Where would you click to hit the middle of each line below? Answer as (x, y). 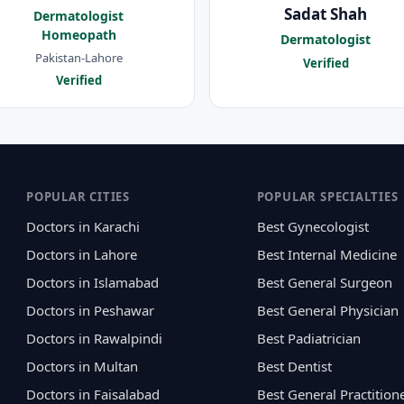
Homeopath (78, 35)
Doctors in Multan (83, 366)
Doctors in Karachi (83, 226)
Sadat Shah (326, 14)
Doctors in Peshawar (91, 310)
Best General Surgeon (324, 282)
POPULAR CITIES (78, 196)
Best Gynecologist (312, 226)
